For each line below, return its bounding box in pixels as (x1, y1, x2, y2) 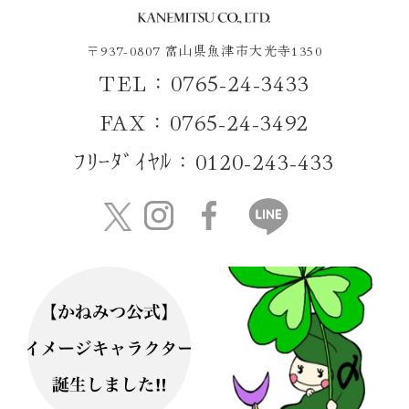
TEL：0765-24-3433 (99, 66, 310, 99)
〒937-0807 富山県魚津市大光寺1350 (86, 41, 323, 60)
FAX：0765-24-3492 (100, 105, 309, 138)
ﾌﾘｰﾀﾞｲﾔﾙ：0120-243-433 (74, 144, 335, 177)
